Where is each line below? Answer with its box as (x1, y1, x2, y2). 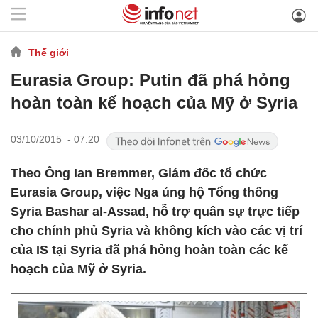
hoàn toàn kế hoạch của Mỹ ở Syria (11, 93, 297, 112)
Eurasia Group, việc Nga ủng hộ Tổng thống (11, 185, 278, 199)
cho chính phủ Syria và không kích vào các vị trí (11, 224, 302, 238)
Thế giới (28, 46, 69, 58)
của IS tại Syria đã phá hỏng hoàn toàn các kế (11, 243, 288, 257)
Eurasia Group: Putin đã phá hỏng (11, 70, 290, 89)
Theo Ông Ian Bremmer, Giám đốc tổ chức (11, 166, 267, 180)
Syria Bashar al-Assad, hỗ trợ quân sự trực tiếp (11, 204, 300, 219)
